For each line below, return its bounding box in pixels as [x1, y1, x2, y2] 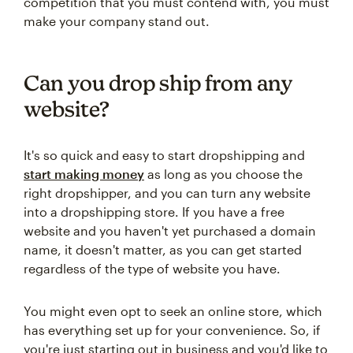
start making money [24, 166, 144, 182]
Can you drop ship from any [24, 70, 293, 96]
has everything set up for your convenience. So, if [24, 322, 321, 338]
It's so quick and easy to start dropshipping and [24, 147, 305, 163]
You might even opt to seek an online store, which [24, 303, 322, 319]
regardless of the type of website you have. [24, 261, 281, 277]
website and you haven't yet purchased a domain [24, 223, 316, 239]
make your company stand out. [24, 13, 210, 29]
